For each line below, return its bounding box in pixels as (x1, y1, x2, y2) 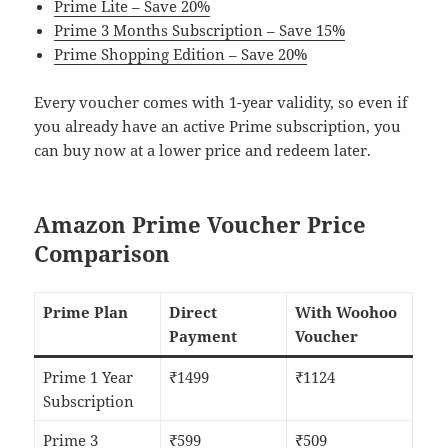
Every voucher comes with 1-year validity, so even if (34, 92, 409, 113)
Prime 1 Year (42, 367, 133, 388)
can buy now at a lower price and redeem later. (34, 140, 372, 161)
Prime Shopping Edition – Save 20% (54, 44, 308, 65)
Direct (168, 302, 217, 323)
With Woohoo (294, 302, 397, 323)
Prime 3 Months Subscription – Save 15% (54, 20, 346, 41)
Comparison (34, 238, 171, 269)
